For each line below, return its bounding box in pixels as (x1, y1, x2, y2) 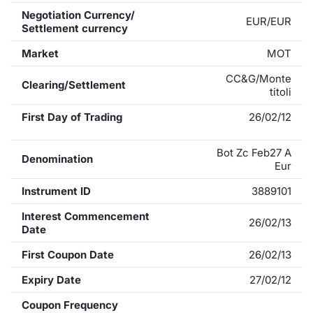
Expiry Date (22, 272, 81, 286)
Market (22, 46, 59, 60)
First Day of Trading (22, 110, 122, 124)
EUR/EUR (246, 14, 291, 28)
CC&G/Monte (226, 71, 291, 85)
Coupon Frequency (22, 298, 118, 312)
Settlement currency (22, 21, 128, 35)
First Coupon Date (22, 247, 114, 261)
